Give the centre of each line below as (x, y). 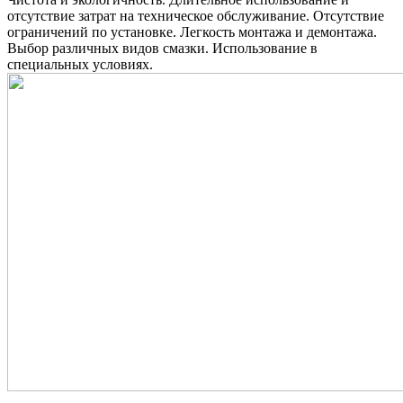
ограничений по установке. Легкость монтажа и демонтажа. (192, 31)
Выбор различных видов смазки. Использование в (162, 48)
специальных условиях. (80, 64)
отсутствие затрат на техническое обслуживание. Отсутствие (196, 15)
